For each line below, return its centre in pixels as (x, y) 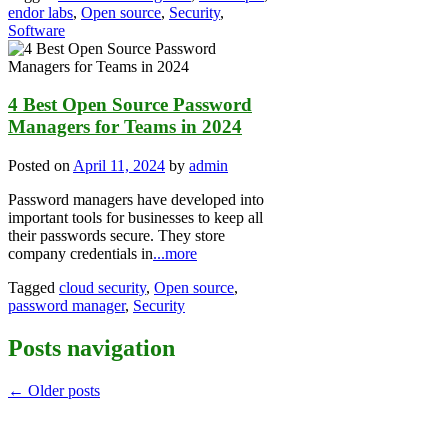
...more (175, 254)
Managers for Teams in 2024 (125, 127)
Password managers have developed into (136, 200)
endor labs (40, 12)
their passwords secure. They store (116, 236)
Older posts (62, 390)
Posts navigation (91, 347)
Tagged (33, 288)
